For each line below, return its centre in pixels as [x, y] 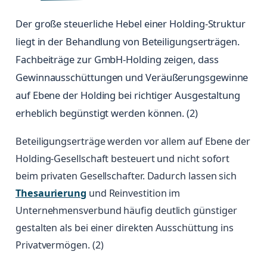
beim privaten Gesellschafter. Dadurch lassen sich [126, 176]
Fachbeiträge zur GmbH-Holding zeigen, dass [117, 60]
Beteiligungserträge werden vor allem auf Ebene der [133, 142]
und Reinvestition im [133, 193]
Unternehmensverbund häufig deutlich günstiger [126, 211]
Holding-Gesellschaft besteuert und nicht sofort [123, 159]
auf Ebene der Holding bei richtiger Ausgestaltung [128, 95]
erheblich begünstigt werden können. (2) [107, 113]
